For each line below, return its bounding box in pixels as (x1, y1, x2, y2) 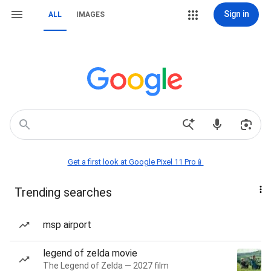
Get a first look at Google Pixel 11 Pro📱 (67, 157, 204, 166)
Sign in (223, 9, 249, 19)
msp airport (43, 219, 91, 230)
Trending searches (15, 185, 112, 200)
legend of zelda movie (43, 247, 137, 259)
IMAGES (76, 10, 105, 19)
